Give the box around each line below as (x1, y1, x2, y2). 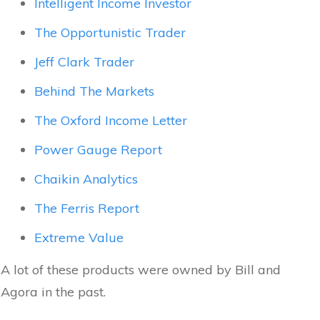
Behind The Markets (34, 82, 154, 99)
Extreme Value (34, 229, 124, 246)
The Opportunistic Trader (34, 24, 186, 41)
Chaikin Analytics (34, 170, 138, 187)
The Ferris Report (34, 199, 139, 216)
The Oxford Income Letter (34, 111, 187, 129)
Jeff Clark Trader (34, 53, 134, 70)
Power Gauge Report (34, 141, 162, 158)
